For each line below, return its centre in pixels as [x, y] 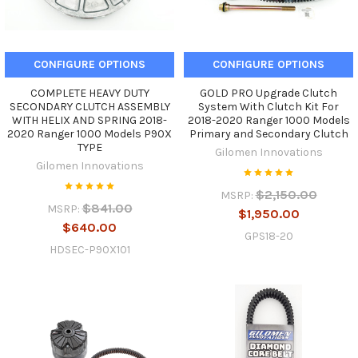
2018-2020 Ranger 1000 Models [268, 121]
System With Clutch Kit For [268, 107]
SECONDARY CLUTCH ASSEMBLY [89, 107]
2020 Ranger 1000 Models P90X [89, 134]
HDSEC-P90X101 [89, 250]
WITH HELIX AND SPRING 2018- [89, 121]
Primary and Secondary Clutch [268, 134]
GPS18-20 [268, 237]
